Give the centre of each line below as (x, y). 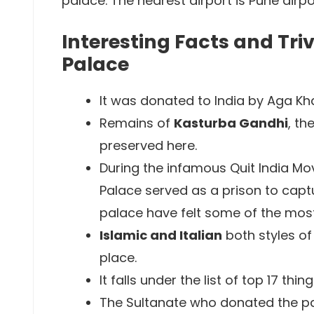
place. (118, 258)
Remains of (137, 123)
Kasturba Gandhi (231, 123)
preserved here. (148, 145)
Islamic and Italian (161, 235)
